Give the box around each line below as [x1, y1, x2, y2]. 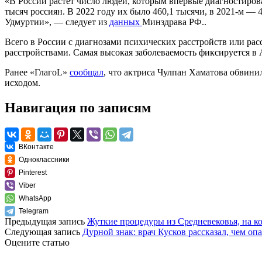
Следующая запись [5, 226, 82, 237]
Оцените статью [5, 237, 70, 247]
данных [109, 16, 142, 27]
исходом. [5, 77, 40, 88]
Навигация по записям [5, 99, 151, 115]
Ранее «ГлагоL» [5, 67, 70, 77]
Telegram [19, 206, 49, 215]
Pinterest [19, 168, 47, 177]
